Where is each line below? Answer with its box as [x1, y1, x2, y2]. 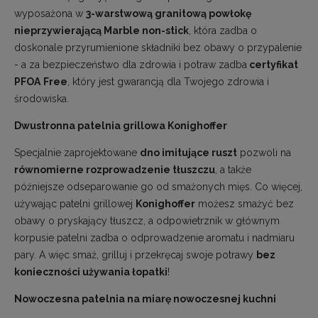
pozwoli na [237, 146, 291, 158]
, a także [215, 163, 251, 175]
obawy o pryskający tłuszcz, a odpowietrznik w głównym [14, 214, 280, 226]
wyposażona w [14, 7, 86, 19]
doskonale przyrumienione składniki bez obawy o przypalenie [14, 41, 302, 53]
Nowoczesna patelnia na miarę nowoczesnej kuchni [14, 292, 276, 305]
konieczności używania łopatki [14, 265, 168, 278]
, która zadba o [189, 24, 257, 36]
